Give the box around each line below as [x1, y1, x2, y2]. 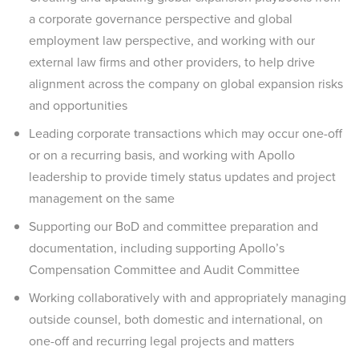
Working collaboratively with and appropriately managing [29, 288, 346, 307]
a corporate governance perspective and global [29, 10, 292, 28]
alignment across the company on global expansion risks [29, 75, 343, 93]
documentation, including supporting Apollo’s [29, 239, 284, 257]
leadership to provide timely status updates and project [29, 167, 336, 186]
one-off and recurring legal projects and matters [29, 332, 294, 350]
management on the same [29, 189, 175, 208]
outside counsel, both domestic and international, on [29, 310, 323, 329]
